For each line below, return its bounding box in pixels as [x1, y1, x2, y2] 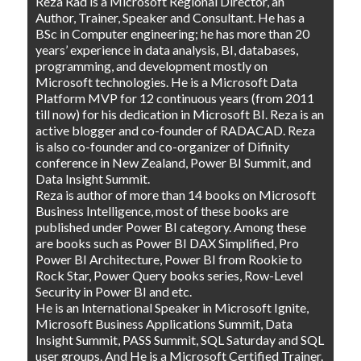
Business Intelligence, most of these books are [35, 202, 289, 218]
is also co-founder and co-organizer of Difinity [35, 138, 290, 154]
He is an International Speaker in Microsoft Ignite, [35, 299, 309, 315]
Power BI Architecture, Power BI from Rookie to [35, 251, 303, 267]
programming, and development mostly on [35, 57, 268, 73]
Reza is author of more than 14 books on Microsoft [35, 186, 317, 202]
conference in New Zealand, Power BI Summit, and [35, 154, 312, 170]
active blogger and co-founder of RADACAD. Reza [35, 122, 316, 138]
